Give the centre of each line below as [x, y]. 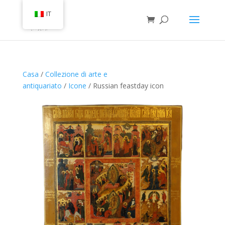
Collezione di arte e [76, 74]
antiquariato [42, 86]
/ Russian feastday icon [125, 86]
